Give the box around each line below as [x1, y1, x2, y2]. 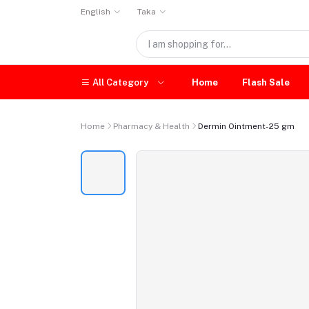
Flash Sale [241, 77, 290, 88]
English [81, 7, 110, 17]
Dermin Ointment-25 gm [198, 121, 295, 131]
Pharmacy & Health [113, 121, 190, 131]
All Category [92, 77, 148, 88]
